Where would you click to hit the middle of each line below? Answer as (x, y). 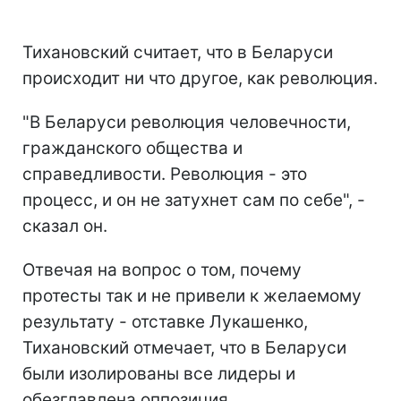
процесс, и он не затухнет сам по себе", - (194, 200)
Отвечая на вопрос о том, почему (162, 269)
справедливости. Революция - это (165, 174)
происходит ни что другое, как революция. (200, 78)
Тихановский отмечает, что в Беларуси (184, 347)
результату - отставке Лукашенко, (165, 321)
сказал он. (65, 226)
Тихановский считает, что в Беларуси (178, 52)
